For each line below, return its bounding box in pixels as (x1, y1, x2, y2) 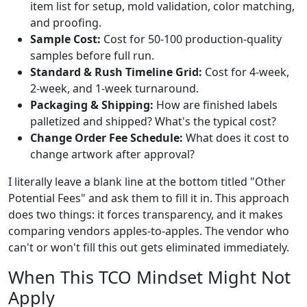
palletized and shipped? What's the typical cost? (30, 114, 276, 129)
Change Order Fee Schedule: (30, 130, 183, 145)
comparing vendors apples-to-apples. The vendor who (8, 223, 289, 238)
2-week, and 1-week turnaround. (30, 81, 199, 96)
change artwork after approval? (30, 147, 195, 162)
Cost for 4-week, (202, 64, 289, 79)
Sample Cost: (30, 32, 101, 47)
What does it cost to (183, 130, 289, 145)
